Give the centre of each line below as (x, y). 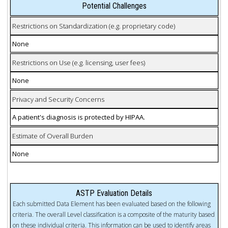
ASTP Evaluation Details (114, 193)
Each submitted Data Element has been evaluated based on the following (111, 204)
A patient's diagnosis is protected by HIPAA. (78, 117)
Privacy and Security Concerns (58, 99)
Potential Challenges (114, 6)
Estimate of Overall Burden (52, 136)
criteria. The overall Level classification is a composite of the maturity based (113, 214)
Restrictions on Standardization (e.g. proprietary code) (93, 26)
